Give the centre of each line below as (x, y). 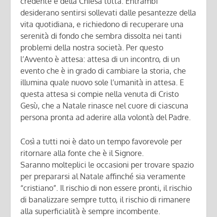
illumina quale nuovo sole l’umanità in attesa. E (102, 83)
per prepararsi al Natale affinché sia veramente (103, 176)
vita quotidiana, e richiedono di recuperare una (102, 24)
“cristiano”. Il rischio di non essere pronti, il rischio (106, 188)
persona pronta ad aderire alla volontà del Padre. (106, 117)
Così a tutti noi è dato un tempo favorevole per (101, 141)
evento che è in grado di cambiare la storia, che (103, 71)
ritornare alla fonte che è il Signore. (82, 153)
